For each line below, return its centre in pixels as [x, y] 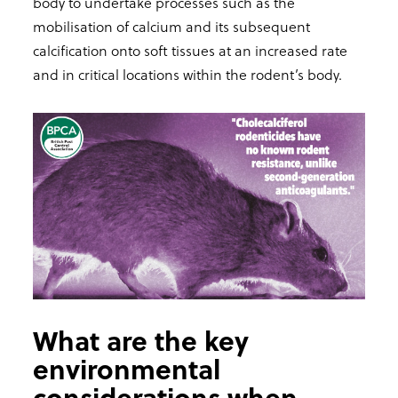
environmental [127, 369]
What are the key [141, 341]
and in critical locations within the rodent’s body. [187, 74]
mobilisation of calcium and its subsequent [171, 26]
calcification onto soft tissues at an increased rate [190, 50]
